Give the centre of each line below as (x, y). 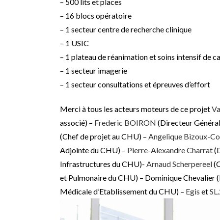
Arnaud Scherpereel (179, 164)
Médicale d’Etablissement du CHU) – (123, 192)
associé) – (77, 123)
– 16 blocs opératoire (96, 16)
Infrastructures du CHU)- (103, 164)
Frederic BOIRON (125, 123)
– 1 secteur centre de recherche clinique (126, 29)
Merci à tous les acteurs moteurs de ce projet (136, 109)
